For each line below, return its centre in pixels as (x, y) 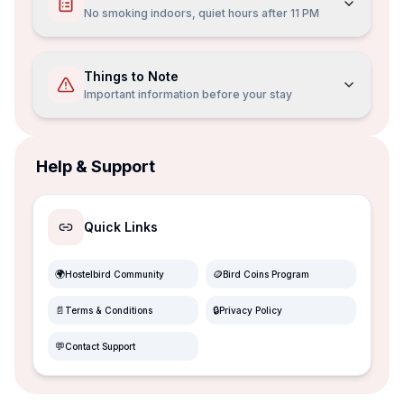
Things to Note (131, 76)
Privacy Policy (251, 310)
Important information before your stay (188, 94)
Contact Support (100, 346)
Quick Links (121, 227)
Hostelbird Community (115, 274)
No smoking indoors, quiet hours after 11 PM (202, 13)
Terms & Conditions (109, 310)
